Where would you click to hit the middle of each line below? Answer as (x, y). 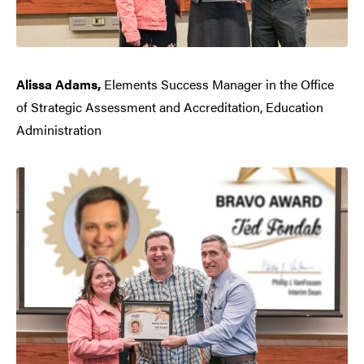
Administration (59, 129)
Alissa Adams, (60, 84)
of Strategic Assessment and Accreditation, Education (170, 106)
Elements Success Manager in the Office (219, 84)
